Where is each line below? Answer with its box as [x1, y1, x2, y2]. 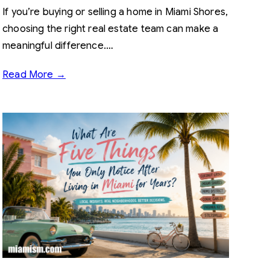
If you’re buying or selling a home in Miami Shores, [2, 5, 228, 18]
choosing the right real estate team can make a [2, 22, 219, 35]
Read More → [2, 68, 66, 81]
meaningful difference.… [2, 39, 114, 52]
